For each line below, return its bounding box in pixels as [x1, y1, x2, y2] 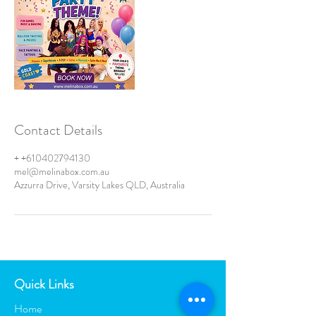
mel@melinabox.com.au [14, 164, 109, 178]
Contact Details [14, 120, 102, 140]
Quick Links [14, 275, 74, 293]
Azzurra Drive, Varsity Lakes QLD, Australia [14, 178, 185, 192]
